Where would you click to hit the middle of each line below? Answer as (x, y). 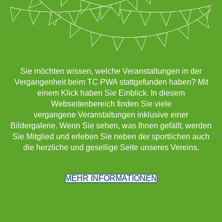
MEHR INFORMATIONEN (111, 178)
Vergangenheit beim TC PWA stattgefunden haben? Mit (111, 82)
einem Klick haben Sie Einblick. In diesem (111, 93)
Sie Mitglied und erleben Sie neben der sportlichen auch (111, 137)
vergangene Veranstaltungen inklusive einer (111, 115)
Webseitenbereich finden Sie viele (111, 104)
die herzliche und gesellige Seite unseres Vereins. (111, 148)
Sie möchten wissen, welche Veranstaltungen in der (111, 71)
